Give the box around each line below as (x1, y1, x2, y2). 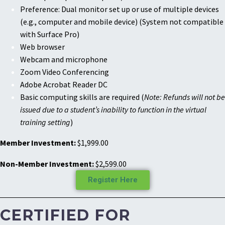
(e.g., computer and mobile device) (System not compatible (20, 16, 223, 27)
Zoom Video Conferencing (20, 66, 109, 77)
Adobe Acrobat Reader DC (20, 79, 107, 89)
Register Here (87, 175, 138, 185)
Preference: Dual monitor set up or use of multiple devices (20, 4, 219, 14)
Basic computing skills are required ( (20, 91, 144, 102)
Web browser (20, 41, 65, 52)
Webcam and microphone (20, 54, 107, 64)
